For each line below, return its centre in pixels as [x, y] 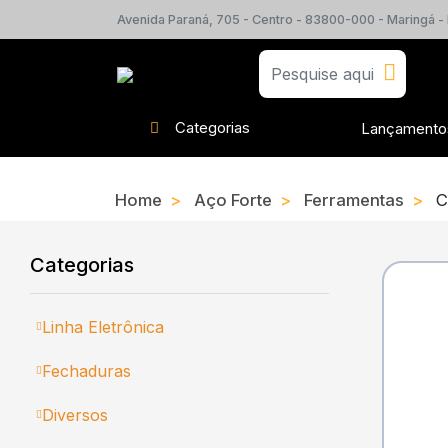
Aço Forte [233, 199]
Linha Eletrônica [103, 326]
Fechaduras [86, 370]
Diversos [75, 414]
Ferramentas [354, 199]
